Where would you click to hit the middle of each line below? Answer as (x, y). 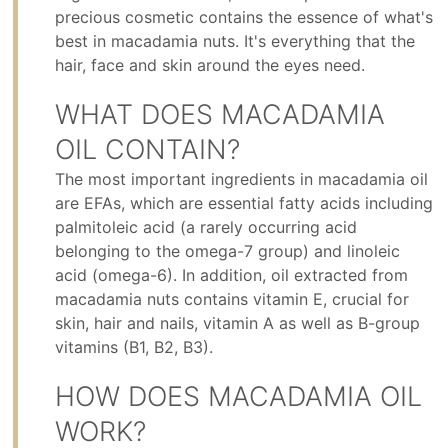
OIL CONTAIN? (148, 150)
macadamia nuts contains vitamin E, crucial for (232, 299)
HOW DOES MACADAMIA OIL (239, 397)
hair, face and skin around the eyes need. (210, 65)
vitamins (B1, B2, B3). (134, 347)
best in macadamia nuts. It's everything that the (235, 41)
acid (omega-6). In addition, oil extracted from (232, 275)
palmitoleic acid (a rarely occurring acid (206, 227)
